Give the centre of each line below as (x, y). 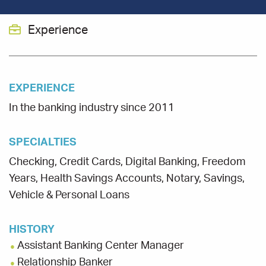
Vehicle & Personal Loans (69, 195)
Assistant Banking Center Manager (101, 246)
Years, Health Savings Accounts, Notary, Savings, (127, 178)
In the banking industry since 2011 (92, 108)
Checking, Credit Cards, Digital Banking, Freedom (127, 162)
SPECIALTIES (43, 142)
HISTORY (32, 229)
